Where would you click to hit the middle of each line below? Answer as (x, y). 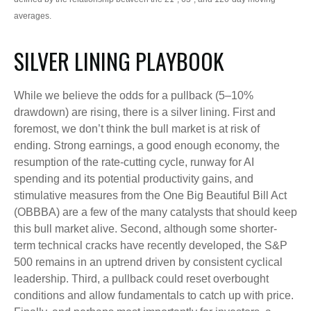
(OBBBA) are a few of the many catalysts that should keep (155, 212)
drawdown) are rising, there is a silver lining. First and (145, 112)
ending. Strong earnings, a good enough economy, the (147, 146)
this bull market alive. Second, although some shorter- (145, 229)
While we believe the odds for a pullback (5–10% (134, 96)
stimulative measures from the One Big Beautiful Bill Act (150, 196)
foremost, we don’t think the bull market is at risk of (137, 129)
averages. (33, 16)
